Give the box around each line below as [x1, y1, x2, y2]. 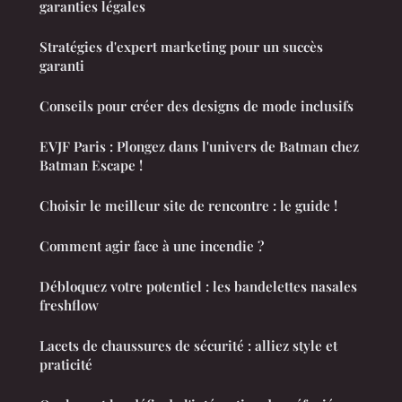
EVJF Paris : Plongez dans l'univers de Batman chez [39, 136, 359, 155]
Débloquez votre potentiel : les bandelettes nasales [39, 276, 357, 295]
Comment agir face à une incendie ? [39, 236, 264, 255]
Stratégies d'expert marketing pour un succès [39, 37, 323, 56]
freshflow [39, 295, 99, 314]
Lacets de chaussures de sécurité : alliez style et [39, 336, 337, 354]
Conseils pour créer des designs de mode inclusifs [39, 96, 354, 115]
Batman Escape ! [39, 155, 143, 174]
